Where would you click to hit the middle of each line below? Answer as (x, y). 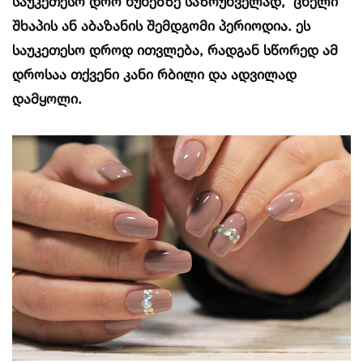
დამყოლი (45, 98)
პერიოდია (253, 25)
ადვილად (264, 74)
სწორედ (291, 49)
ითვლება (168, 49)
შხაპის (35, 25)
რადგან (233, 49)
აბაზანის (112, 25)
